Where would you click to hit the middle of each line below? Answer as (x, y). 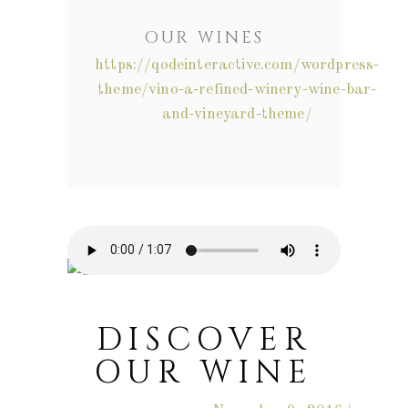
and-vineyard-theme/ (237, 114)
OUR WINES (204, 37)
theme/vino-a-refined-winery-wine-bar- (237, 89)
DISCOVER (204, 340)
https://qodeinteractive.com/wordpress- (237, 65)
